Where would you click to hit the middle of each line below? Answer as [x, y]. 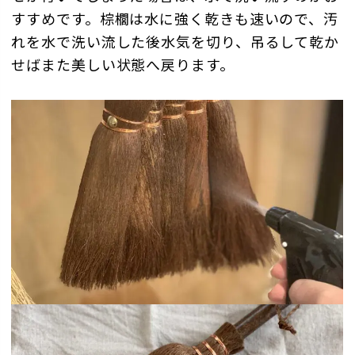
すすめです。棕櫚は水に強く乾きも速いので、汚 [175, 18]
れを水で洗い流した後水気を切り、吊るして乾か [176, 41]
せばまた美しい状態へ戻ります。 [123, 64]
